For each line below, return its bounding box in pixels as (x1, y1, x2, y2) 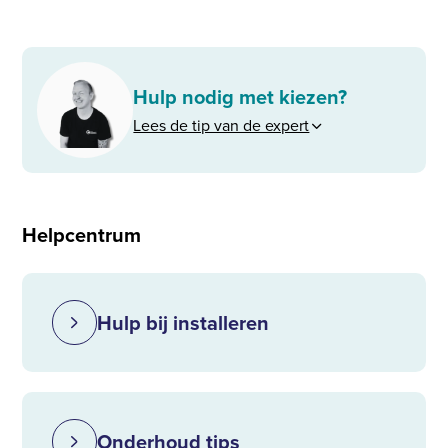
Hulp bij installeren (97, 307, 270, 338)
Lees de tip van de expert (133, 113, 310, 137)
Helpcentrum (22, 219, 142, 250)
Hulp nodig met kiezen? (133, 81, 348, 112)
